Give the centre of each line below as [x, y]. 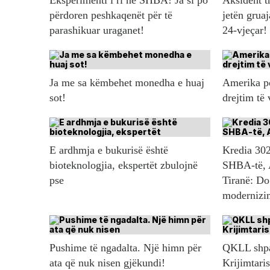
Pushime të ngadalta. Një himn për [125, 248]
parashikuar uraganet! [97, 30]
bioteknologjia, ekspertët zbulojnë [124, 165]
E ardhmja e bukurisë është [109, 150]
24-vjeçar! [244, 30]
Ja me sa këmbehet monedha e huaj [127, 83]
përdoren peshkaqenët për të [111, 15]
